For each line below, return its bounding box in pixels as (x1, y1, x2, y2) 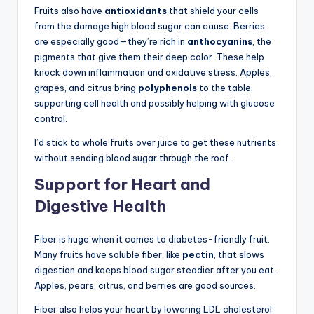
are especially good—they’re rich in (34, 35, 187, 47)
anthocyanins (187, 35, 252, 47)
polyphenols (138, 81, 197, 93)
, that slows (214, 248, 264, 260)
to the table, (197, 81, 253, 93)
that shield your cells (167, 4, 259, 16)
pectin (182, 248, 214, 260)
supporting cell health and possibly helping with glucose (34, 97, 275, 109)
